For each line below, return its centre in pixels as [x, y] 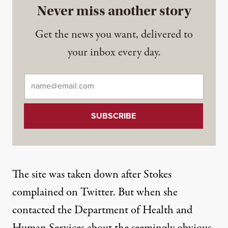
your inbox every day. [114, 52]
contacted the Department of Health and [102, 210]
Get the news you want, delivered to [114, 35]
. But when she [145, 192]
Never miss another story [114, 11]
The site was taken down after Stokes [92, 175]
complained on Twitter [63, 192]
